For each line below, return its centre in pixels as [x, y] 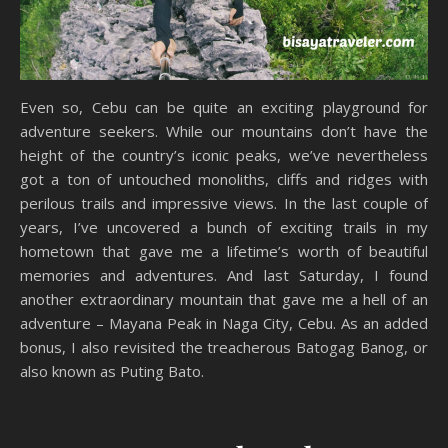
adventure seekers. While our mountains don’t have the [224, 131]
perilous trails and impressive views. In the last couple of [224, 203]
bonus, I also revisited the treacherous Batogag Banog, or [224, 347]
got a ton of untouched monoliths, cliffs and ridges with [224, 179]
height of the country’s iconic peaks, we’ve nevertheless [224, 155]
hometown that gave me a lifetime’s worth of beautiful [224, 251]
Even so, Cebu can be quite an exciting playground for [224, 107]
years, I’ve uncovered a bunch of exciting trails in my [224, 227]
